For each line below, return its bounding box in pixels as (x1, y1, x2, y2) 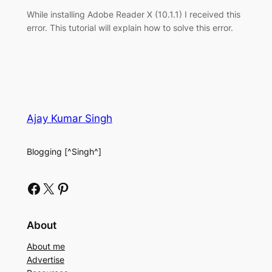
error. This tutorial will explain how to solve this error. (26, 22, 233, 33)
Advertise (26, 254, 64, 265)
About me (26, 241, 65, 252)
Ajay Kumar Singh (26, 112, 112, 124)
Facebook (25, 178, 34, 197)
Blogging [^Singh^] (26, 146, 101, 157)
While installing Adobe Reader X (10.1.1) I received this (26, 9, 240, 20)
